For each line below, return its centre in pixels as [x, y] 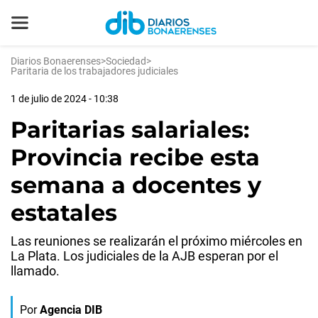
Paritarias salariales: [130, 130]
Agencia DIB [71, 310]
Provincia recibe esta [135, 157]
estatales [64, 213]
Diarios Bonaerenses [56, 61]
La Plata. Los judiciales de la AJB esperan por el [144, 256]
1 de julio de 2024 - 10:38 [65, 99]
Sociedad [126, 61]
